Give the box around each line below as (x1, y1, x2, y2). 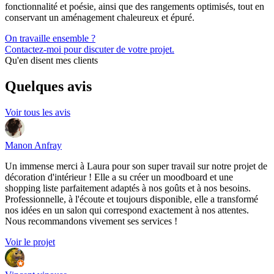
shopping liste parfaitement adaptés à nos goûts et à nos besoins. (5, 183, 251, 194)
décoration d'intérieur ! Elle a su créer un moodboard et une (5, 172, 233, 183)
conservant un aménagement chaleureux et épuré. (5, 12, 194, 23)
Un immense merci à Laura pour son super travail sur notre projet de (5, 161, 267, 172)
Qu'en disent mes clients (5, 55, 98, 66)
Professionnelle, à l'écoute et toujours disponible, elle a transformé (5, 194, 258, 205)
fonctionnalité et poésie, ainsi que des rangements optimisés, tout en (5, 1, 264, 12)
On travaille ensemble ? (5, 33, 95, 44)
